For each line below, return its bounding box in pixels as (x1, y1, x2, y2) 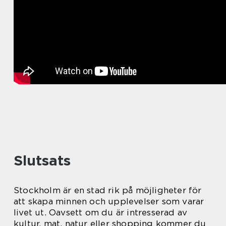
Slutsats (14, 151, 71, 169)
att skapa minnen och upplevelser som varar (14, 196, 204, 206)
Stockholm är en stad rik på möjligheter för (14, 185, 202, 195)
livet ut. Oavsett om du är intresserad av (14, 207, 188, 217)
